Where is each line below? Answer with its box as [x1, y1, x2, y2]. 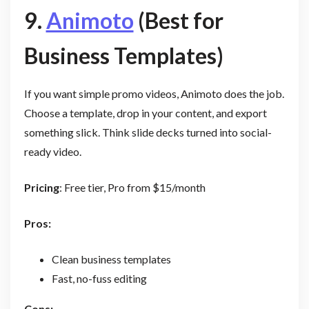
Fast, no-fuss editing [51, 272, 147, 286]
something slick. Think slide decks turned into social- [23, 126, 272, 139]
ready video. [23, 145, 81, 159]
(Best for [133, 7, 223, 34]
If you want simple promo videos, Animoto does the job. [23, 87, 284, 101]
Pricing [23, 181, 59, 195]
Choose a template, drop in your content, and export [23, 106, 267, 120]
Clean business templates [51, 252, 171, 266]
